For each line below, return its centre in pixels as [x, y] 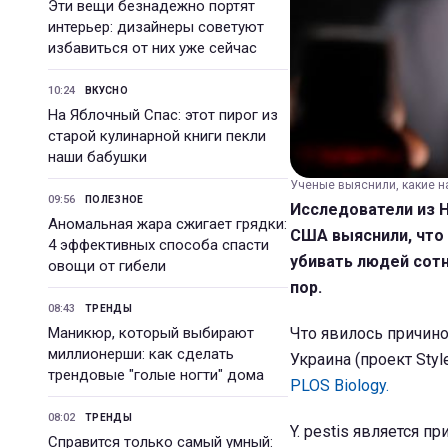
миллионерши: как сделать [141, 354]
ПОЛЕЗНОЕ [114, 199]
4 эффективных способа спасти [158, 245]
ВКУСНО [106, 90]
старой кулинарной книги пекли [157, 136]
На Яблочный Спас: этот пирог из [163, 115]
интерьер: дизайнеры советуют [156, 27]
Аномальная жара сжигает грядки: [167, 224]
